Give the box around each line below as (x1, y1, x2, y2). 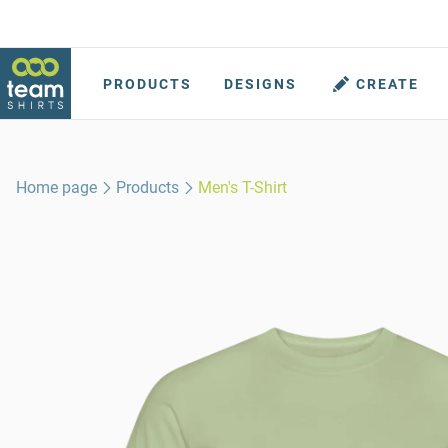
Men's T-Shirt (198, 178, 288, 197)
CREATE (356, 76, 419, 92)
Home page (16, 178, 97, 197)
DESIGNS (224, 76, 297, 92)
